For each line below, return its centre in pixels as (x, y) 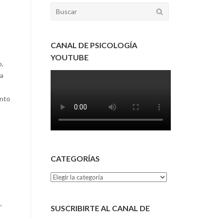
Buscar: (62, 8)
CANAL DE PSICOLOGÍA (94, 45)
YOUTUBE (69, 57)
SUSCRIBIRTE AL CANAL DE (100, 208)
